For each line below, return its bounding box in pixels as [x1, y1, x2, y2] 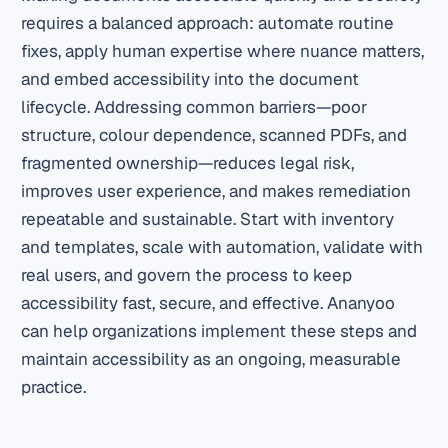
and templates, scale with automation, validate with [21, 236, 424, 259]
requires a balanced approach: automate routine [21, 12, 395, 35]
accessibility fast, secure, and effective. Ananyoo [21, 292, 396, 315]
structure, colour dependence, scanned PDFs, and [21, 124, 408, 147]
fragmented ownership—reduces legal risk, [21, 152, 355, 175]
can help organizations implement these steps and [21, 320, 418, 343]
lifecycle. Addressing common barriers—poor [21, 96, 368, 119]
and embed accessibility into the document [21, 68, 360, 91]
